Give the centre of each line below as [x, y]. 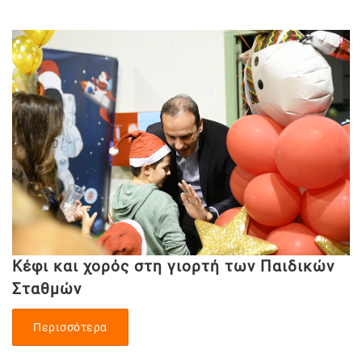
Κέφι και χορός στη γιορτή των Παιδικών [173, 266]
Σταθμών [47, 288]
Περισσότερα [70, 327]
